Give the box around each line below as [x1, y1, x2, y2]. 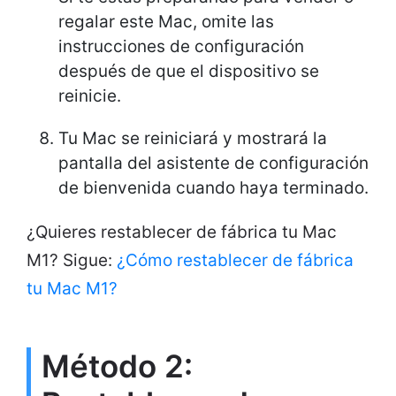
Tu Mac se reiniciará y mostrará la [58, 127, 327, 148]
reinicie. [58, 85, 121, 106]
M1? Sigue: [27, 249, 117, 270]
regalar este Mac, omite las [58, 11, 274, 32]
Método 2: [42, 346, 193, 385]
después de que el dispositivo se [58, 60, 319, 81]
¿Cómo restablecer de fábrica [117, 249, 354, 270]
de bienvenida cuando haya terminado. [58, 177, 369, 198]
